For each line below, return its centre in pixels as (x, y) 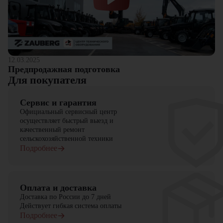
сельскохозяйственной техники (66, 139)
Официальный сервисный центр (68, 112)
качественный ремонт (52, 130)
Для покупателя (47, 80)
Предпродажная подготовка (64, 69)
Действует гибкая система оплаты (71, 206)
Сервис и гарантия (58, 103)
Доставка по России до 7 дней (65, 197)
